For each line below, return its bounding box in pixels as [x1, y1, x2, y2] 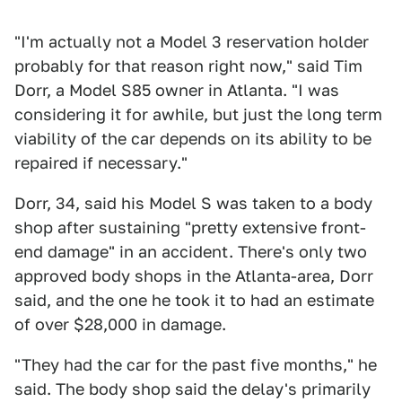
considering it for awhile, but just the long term [14, 105, 382, 124]
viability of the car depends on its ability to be [14, 129, 371, 148]
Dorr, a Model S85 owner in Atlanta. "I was [14, 81, 339, 100]
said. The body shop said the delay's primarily [14, 380, 371, 398]
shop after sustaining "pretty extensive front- [14, 218, 366, 237]
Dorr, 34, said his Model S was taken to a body [14, 194, 372, 213]
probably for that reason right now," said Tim [14, 57, 363, 75]
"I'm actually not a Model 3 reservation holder [14, 32, 369, 51]
